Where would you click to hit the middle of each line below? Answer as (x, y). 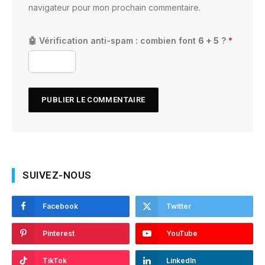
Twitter (179, 206)
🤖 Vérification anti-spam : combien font (113, 40)
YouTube (182, 233)
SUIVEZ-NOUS (57, 175)
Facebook (60, 206)
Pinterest (59, 233)
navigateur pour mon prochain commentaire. (114, 7)
